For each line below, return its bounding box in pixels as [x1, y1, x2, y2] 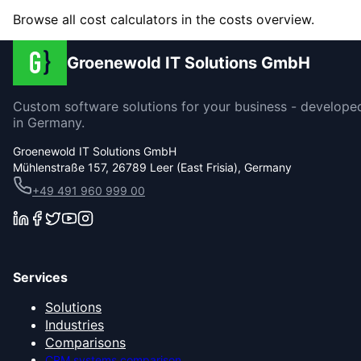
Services [13, 269, 68, 286]
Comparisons [45, 334, 126, 351]
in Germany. [13, 114, 85, 131]
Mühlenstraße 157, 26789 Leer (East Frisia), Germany [13, 160, 292, 175]
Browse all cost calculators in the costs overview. [13, 11, 314, 28]
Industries [45, 317, 104, 334]
